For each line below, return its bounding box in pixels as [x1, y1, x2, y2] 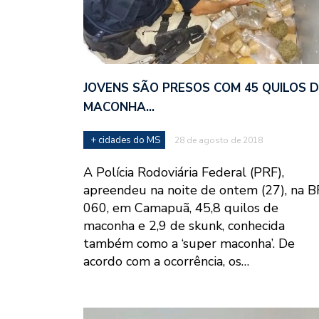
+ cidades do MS [90, 133, 160, 147]
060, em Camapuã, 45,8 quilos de [83, 199, 278, 216]
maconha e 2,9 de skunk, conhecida [83, 216, 285, 234]
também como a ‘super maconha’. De [83, 234, 295, 252]
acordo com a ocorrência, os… [83, 252, 249, 270]
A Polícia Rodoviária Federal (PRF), [83, 163, 284, 181]
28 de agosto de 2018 [174, 134, 263, 146]
